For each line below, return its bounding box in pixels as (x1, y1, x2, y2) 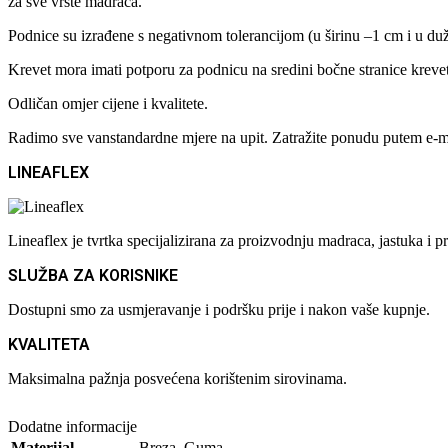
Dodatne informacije (8, 417, 137, 435)
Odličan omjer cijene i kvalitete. (8, 94, 208, 112)
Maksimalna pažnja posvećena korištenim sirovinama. (8, 369, 347, 387)
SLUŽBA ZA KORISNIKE (8, 265, 178, 285)
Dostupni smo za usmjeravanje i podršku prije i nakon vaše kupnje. (8, 300, 430, 318)
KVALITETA (8, 334, 90, 354)
